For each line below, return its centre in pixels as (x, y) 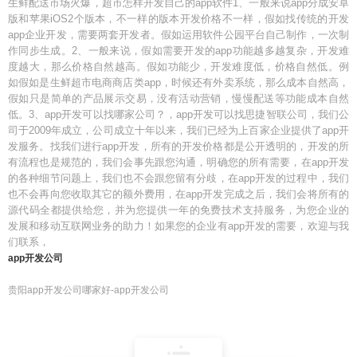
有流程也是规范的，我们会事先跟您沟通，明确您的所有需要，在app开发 (178, 162)
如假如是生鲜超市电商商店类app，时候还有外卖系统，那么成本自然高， (178, 82)
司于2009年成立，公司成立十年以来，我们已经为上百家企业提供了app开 (178, 130)
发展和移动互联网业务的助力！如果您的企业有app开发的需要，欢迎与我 (178, 226)
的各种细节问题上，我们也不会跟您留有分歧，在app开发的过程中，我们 (178, 178)
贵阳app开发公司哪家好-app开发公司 (88, 290)
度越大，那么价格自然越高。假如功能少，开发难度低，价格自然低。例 (178, 67)
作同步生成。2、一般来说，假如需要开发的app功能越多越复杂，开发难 (178, 51)
